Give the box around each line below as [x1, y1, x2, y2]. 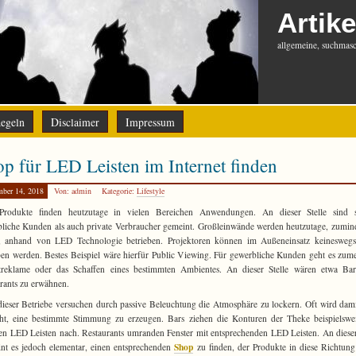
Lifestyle [137, 185, 164, 197]
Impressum [126, 114, 175, 130]
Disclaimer [51, 114, 99, 130]
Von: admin [54, 185, 94, 197]
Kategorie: [102, 185, 137, 197]
